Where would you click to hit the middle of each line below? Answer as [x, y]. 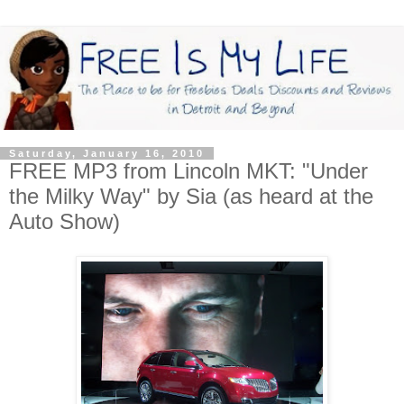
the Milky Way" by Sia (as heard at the [191, 197]
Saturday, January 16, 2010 [107, 154]
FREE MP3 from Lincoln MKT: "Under [188, 171]
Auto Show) [64, 222]
